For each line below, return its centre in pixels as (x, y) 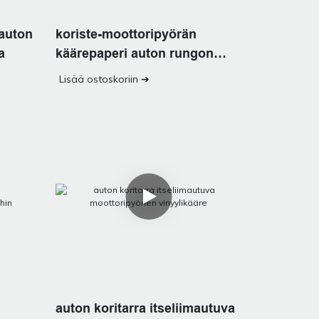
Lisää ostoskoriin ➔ (104, 79)
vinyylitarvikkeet (105, 72)
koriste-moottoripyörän (126, 34)
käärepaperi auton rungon (134, 53)
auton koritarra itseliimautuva (145, 309)
